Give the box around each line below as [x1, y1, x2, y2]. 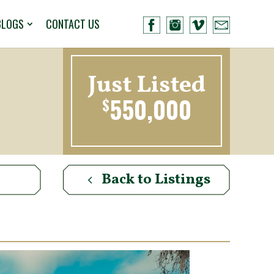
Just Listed [87, 69, 206, 102]
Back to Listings [102, 169, 211, 190]
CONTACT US [46, 16, 100, 32]
